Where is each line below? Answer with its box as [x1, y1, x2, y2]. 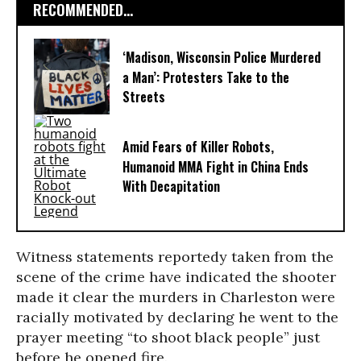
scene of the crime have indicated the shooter [16, 268, 336, 286]
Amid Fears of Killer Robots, [122, 137, 274, 157]
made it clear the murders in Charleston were [16, 288, 335, 306]
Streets [122, 87, 165, 107]
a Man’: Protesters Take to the [122, 68, 289, 88]
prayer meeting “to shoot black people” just [16, 328, 320, 346]
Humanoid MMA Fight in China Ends [122, 157, 309, 177]
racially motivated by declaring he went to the [16, 308, 338, 326]
